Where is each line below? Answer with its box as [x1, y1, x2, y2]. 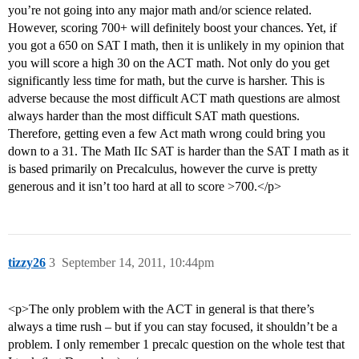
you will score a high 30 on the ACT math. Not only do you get [8, 56, 329, 71]
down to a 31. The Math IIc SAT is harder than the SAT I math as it [8, 144, 349, 159]
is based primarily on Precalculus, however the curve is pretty [8, 162, 317, 176]
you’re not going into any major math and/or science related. [8, 3, 312, 18]
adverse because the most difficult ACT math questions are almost [8, 91, 340, 106]
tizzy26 [8, 256, 46, 270]
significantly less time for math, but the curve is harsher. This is [8, 74, 325, 88]
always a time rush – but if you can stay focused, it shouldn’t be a [8, 320, 337, 334]
